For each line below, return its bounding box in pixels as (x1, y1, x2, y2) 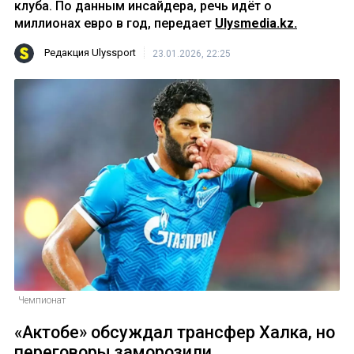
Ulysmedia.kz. (215, 16, 297, 31)
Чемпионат (18, 295, 66, 307)
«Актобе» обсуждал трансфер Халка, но (14, 322, 335, 343)
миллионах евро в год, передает (14, 16, 215, 31)
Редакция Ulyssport (44, 47, 136, 59)
